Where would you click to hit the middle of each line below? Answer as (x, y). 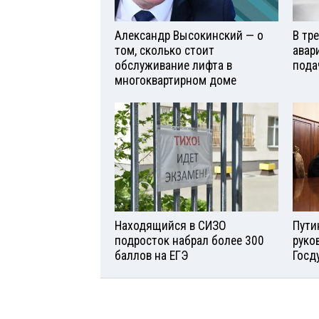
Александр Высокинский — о (189, 36)
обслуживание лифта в (173, 66)
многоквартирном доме (176, 81)
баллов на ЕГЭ (151, 255)
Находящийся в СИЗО (171, 225)
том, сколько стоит (164, 51)
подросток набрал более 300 (189, 240)
